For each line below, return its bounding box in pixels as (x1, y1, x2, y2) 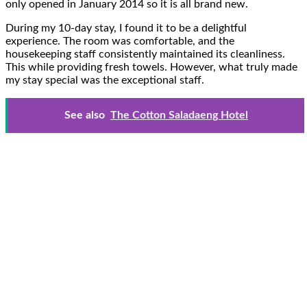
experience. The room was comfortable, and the (5, 35, 234, 47)
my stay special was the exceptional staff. (5, 74, 204, 86)
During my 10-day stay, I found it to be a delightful (5, 22, 247, 34)
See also (64, 109, 105, 121)
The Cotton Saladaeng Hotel (110, 109, 248, 121)
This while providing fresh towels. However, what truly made (5, 61, 297, 73)
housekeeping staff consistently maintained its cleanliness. (5, 48, 285, 60)
